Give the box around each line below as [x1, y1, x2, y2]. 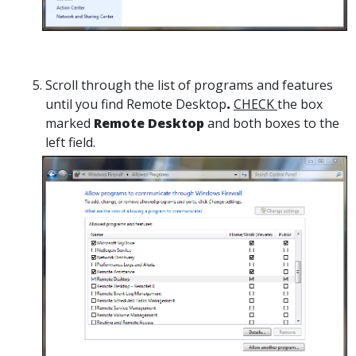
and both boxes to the [207, 114, 339, 132]
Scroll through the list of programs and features [45, 75, 333, 94]
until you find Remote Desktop [45, 95, 226, 113]
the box [277, 95, 323, 113]
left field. [45, 133, 95, 151]
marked [45, 114, 94, 132]
